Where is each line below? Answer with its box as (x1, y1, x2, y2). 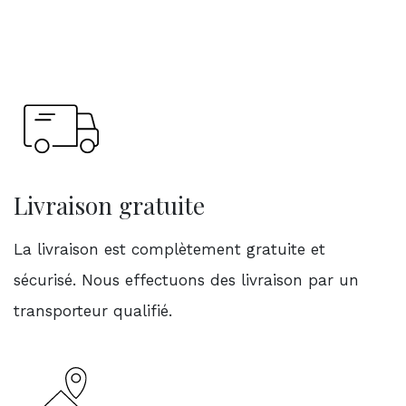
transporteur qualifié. (14, 301, 172, 320)
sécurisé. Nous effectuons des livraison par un (14, 270, 359, 289)
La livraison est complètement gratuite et (14, 239, 325, 258)
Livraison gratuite (14, 188, 205, 221)
